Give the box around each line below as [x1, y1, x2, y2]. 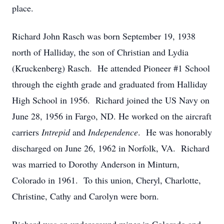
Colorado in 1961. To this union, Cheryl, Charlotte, [12, 174, 201, 186]
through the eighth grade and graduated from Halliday [12, 78, 207, 90]
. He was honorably [138, 126, 212, 138]
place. [12, 2, 33, 14]
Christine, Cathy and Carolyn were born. [12, 190, 162, 202]
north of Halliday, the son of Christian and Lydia [12, 46, 188, 58]
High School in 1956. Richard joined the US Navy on [12, 94, 209, 106]
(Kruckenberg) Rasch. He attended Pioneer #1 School [12, 62, 210, 74]
